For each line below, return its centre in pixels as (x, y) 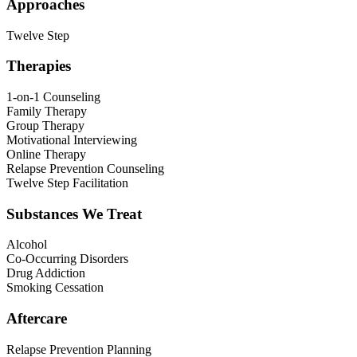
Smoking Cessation (55, 288)
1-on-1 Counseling (53, 97)
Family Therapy (47, 112)
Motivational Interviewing (72, 140)
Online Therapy (46, 155)
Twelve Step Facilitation (67, 183)
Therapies (39, 66)
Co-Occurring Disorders (67, 259)
